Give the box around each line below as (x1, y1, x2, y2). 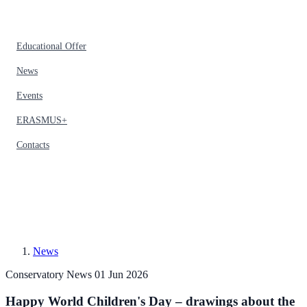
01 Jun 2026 (95, 269, 148, 280)
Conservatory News (5, 269, 95, 280)
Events (16, 90, 42, 101)
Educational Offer (16, 41, 86, 51)
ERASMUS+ (16, 115, 67, 125)
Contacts (16, 140, 49, 150)
